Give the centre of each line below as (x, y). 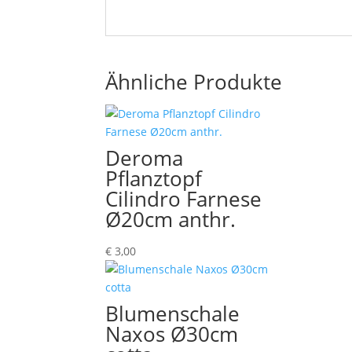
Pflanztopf (154, 178)
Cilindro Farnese (184, 199)
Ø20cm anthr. (171, 219)
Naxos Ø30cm (172, 334)
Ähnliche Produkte (194, 82)
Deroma (145, 158)
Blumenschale (173, 313)
